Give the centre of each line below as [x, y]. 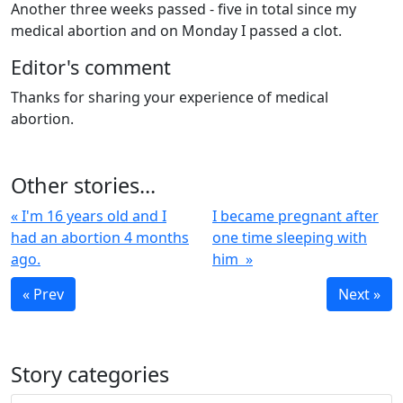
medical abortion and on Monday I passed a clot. [176, 31]
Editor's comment [91, 67]
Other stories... [83, 185]
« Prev [43, 294]
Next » [359, 294]
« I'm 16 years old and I [89, 216]
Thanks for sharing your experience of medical [170, 97]
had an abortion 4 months [100, 237]
